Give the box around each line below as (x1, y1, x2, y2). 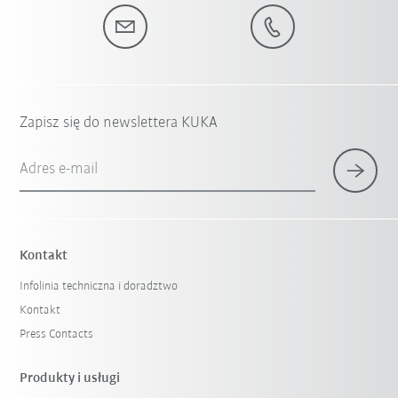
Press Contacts (20, 328, 94, 342)
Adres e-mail (20, 161, 99, 179)
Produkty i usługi (20, 371, 121, 386)
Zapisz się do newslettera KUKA (20, 115, 219, 132)
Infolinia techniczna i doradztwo (20, 280, 179, 294)
